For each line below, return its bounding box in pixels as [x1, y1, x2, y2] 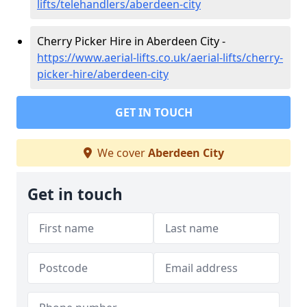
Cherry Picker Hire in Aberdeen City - [37, 34, 225, 49]
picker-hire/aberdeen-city [37, 66, 169, 82]
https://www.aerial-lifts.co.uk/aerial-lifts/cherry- [37, 50, 283, 65]
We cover [94, 145, 148, 160]
